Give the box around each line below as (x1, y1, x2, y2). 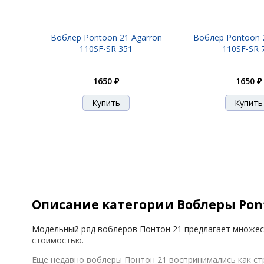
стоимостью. (32, 234, 84, 246)
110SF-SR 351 (80, 43, 133, 54)
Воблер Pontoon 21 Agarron (50, 32, 162, 43)
